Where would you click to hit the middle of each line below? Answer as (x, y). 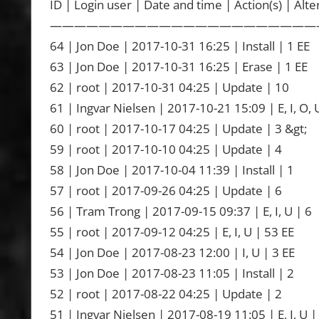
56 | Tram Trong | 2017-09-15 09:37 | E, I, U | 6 (181, 211)
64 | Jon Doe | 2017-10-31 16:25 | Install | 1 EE (179, 46)
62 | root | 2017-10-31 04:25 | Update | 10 (169, 88)
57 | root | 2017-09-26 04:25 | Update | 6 (166, 191)
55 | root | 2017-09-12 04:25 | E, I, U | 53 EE (172, 232)
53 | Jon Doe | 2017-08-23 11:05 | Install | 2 (172, 273)
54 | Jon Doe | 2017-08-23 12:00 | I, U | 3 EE (172, 253)
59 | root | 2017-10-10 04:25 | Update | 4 (166, 150)
